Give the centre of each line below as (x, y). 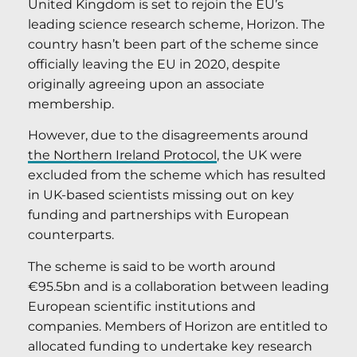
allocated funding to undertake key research (170, 346)
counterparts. (71, 235)
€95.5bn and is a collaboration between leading (178, 286)
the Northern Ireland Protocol (122, 155)
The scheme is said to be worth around (152, 266)
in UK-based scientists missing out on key (161, 195)
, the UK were (259, 155)
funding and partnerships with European (159, 215)
